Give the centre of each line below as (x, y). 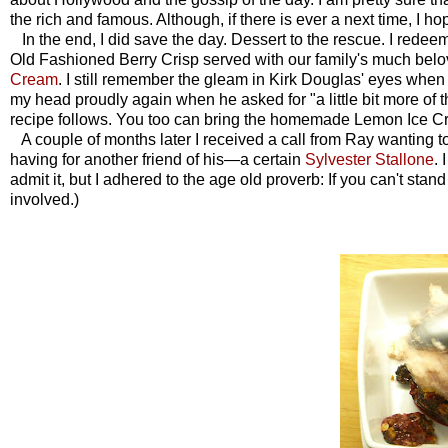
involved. (42, 199)
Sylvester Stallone (369, 159)
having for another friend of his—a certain (157, 159)
